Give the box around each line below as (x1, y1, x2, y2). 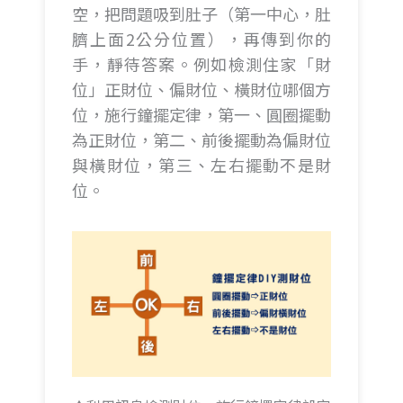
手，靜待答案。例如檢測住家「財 (72, 52, 331, 76)
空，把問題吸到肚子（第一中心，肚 (72, 2, 331, 26)
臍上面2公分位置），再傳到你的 (72, 27, 331, 51)
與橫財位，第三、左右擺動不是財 (72, 153, 331, 177)
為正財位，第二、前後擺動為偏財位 (72, 128, 331, 152)
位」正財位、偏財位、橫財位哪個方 (72, 77, 331, 102)
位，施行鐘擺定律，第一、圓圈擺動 (72, 103, 331, 127)
